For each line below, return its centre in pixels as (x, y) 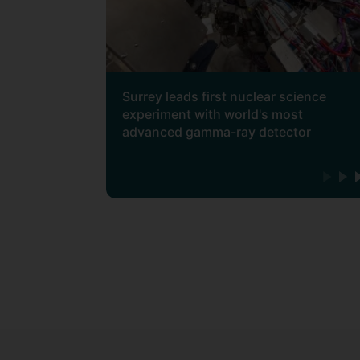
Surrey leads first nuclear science (224, 97)
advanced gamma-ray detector (217, 132)
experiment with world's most (213, 115)
